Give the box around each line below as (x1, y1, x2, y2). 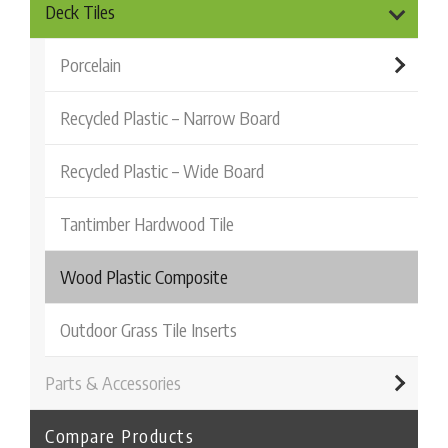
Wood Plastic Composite (60, 265, 228, 288)
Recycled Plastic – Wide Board (60, 159, 264, 182)
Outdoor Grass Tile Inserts (60, 318, 237, 341)
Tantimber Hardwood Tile (60, 212, 234, 235)
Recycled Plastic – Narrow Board (60, 106, 280, 129)
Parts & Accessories (45, 371, 181, 394)
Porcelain (60, 53, 121, 76)
